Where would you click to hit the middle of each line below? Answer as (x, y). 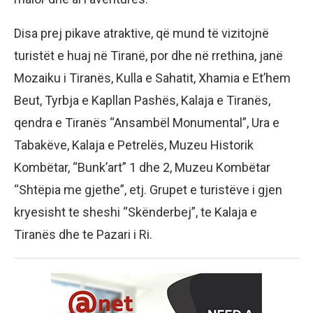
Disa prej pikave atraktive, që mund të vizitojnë (141, 34)
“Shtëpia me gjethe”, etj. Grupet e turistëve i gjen (148, 190)
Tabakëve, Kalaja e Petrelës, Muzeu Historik (134, 145)
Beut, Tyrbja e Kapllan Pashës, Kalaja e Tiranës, (142, 101)
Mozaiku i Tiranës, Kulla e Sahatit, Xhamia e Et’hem (152, 78)
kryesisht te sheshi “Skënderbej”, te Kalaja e (136, 212)
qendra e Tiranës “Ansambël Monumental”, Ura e (147, 123)
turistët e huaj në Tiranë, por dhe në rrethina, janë (148, 56)
